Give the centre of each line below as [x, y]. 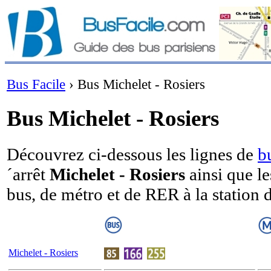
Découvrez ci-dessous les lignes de [132, 154]
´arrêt [28, 174]
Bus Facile [36, 84]
